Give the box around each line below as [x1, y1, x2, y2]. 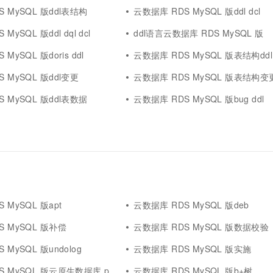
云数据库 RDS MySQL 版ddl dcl [133, 5, 261, 17]
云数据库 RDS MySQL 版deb [133, 199, 249, 211]
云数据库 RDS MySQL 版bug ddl [133, 93, 264, 105]
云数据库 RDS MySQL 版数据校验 [133, 221, 269, 233]
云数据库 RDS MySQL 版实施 [133, 243, 252, 255]
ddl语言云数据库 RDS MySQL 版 [133, 27, 264, 39]
